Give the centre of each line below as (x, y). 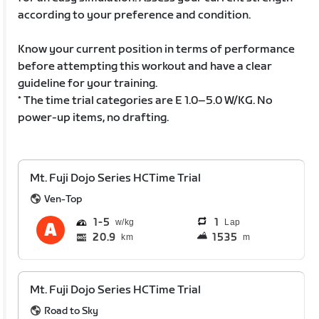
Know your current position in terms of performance (157, 49)
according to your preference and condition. (135, 15)
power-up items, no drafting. (94, 117)
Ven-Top (64, 199)
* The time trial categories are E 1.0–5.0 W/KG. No (146, 100)
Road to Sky (72, 310)
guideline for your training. (88, 83)
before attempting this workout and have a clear (145, 66)
